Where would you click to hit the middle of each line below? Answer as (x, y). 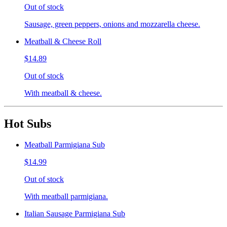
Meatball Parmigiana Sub (65, 145)
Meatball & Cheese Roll (63, 41)
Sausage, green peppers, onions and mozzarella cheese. (112, 24)
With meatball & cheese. (63, 93)
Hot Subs (28, 123)
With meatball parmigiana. (66, 197)
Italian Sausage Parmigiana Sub (75, 214)
